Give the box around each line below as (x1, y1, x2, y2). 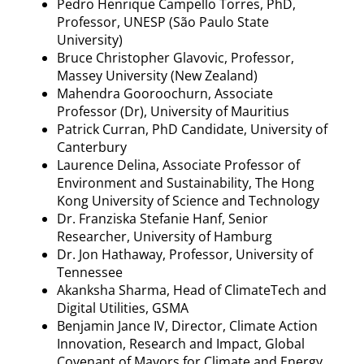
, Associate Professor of (156, 155, 300, 174)
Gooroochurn (123, 84, 208, 102)
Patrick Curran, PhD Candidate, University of (57, 119, 327, 138)
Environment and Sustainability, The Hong (57, 173, 314, 192)
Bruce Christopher (57, 48, 173, 67)
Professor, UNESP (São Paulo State (57, 12, 269, 31)
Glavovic (173, 48, 224, 67)
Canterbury (57, 137, 127, 156)
